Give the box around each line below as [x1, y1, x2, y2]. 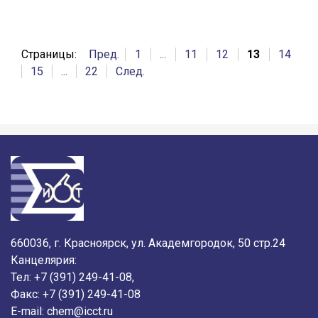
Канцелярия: [11, 253, 77, 268]
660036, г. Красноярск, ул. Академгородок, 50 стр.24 [11, 236, 285, 251]
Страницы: [21, 47, 77, 61]
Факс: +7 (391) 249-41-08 [11, 287, 141, 302]
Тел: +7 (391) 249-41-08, [11, 270, 134, 285]
